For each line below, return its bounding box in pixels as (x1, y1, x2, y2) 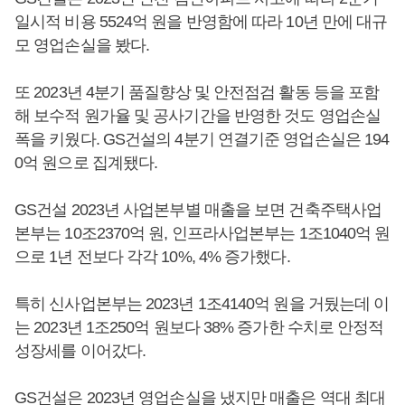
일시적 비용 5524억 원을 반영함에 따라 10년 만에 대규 (14, 12, 388, 31)
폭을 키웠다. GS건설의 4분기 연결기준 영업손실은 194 (14, 129, 390, 148)
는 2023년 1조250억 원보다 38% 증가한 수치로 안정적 (14, 317, 384, 336)
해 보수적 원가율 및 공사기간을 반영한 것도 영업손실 (14, 106, 381, 125)
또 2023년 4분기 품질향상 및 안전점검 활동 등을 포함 (14, 82, 380, 101)
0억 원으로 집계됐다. (14, 153, 158, 172)
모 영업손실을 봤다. (14, 35, 150, 54)
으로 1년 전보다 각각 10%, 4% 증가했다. (14, 247, 290, 266)
